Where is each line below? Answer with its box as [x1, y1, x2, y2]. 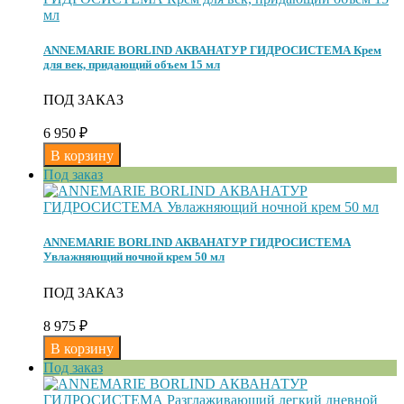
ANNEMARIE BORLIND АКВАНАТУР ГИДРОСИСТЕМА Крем [43, 42, 381, 57]
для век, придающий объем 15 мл [43, 57, 220, 71]
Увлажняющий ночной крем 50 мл [43, 250, 225, 264]
